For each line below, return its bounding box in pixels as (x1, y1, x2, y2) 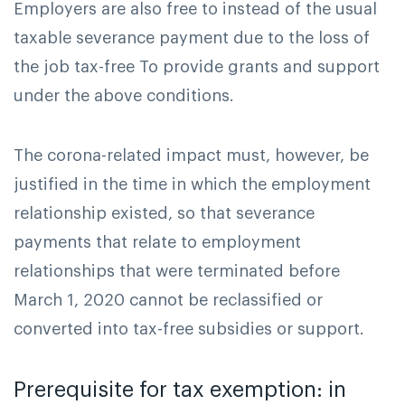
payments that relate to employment (14, 233, 301, 250)
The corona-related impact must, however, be (14, 146, 369, 164)
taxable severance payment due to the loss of (14, 30, 370, 47)
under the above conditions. (14, 88, 234, 105)
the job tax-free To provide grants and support (14, 59, 380, 76)
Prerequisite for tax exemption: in (14, 378, 346, 400)
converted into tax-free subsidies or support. (14, 320, 364, 337)
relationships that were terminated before (14, 262, 340, 279)
